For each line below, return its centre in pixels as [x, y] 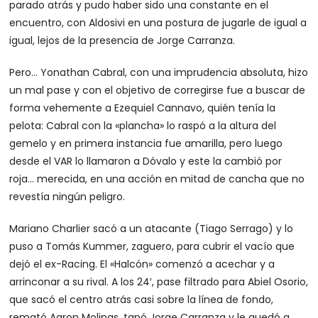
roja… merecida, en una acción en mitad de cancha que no [157, 179]
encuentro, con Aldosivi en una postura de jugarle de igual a [158, 23]
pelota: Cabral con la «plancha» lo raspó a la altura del [143, 126]
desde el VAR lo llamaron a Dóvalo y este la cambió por [146, 161]
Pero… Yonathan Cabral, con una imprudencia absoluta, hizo [159, 72]
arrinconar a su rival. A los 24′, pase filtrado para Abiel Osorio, [159, 282]
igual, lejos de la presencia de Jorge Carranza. [122, 40]
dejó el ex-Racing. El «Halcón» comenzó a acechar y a [142, 264]
